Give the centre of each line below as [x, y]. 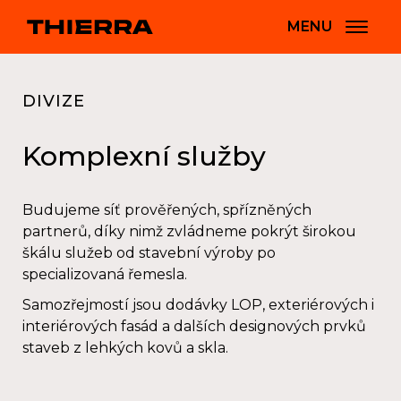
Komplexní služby [144, 156]
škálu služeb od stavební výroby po [149, 253]
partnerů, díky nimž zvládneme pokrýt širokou [189, 231]
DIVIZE [54, 101]
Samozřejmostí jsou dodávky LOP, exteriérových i [198, 305]
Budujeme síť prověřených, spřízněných [167, 210]
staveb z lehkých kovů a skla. [125, 348]
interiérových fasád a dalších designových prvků [194, 326]
